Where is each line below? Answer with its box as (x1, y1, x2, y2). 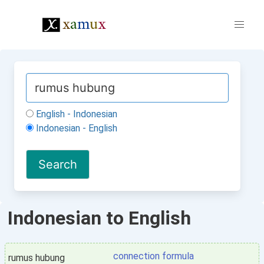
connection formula (113, 250, 194, 262)
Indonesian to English (8, 207, 191, 229)
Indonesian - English (34, 123, 117, 134)
